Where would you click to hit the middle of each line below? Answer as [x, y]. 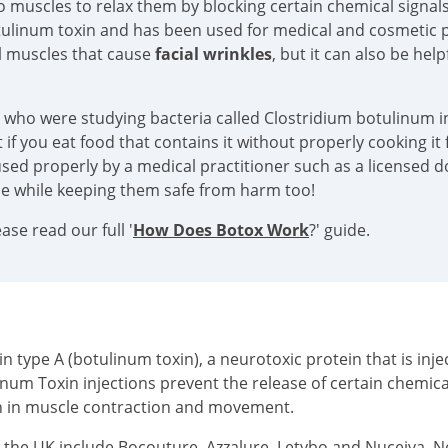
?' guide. [339, 230]
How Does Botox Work [221, 230]
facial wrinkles [213, 54]
